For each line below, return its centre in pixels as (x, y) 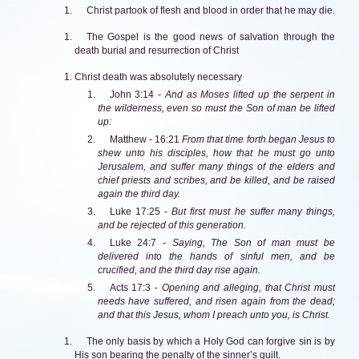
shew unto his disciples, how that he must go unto (216, 153)
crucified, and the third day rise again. (179, 270)
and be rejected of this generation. (171, 225)
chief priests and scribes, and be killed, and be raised (216, 180)
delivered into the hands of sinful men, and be (216, 256)
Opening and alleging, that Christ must (248, 287)
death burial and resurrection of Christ (156, 50)
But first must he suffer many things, (254, 211)
